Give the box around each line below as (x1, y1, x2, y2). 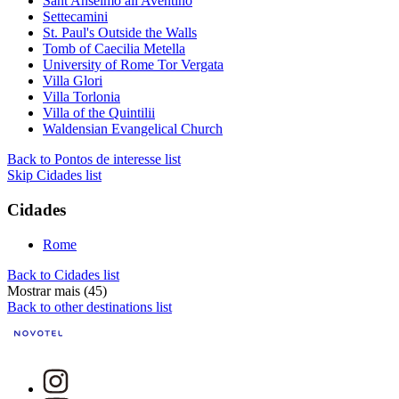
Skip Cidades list (7, 167, 102, 183)
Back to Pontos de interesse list (7, 151, 181, 167)
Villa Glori (43, 73, 102, 89)
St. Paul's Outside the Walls (43, 25, 197, 41)
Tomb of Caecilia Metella (43, 41, 185, 57)
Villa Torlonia (43, 89, 120, 105)
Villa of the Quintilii (43, 105, 155, 121)
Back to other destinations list (7, 298, 172, 314)
